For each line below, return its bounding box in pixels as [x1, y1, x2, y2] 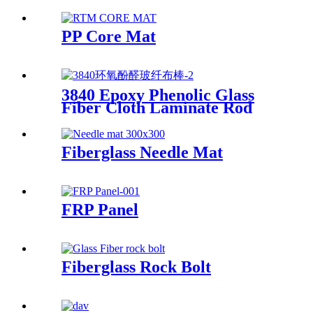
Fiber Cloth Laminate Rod [61, 99, 252, 117]
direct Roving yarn [61, 7, 197, 26]
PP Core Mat [61, 27, 156, 45]
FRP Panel [61, 201, 138, 219]
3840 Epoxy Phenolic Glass [61, 86, 254, 105]
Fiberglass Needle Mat [61, 143, 223, 162]
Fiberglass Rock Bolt [61, 258, 211, 277]
